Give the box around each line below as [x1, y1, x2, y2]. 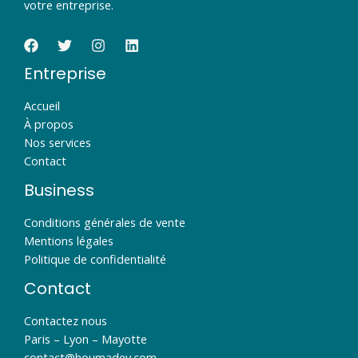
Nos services [24, 133, 91, 150]
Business [24, 178, 94, 201]
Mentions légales [24, 232, 113, 249]
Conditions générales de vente [24, 213, 185, 230]
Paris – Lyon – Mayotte [24, 330, 147, 347]
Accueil [24, 97, 60, 113]
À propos [24, 115, 74, 132]
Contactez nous [24, 312, 107, 328]
